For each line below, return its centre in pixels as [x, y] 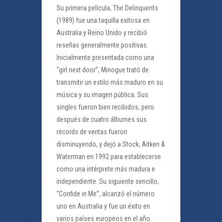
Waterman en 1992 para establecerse [109, 157]
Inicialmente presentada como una [105, 57]
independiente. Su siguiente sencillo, [108, 181]
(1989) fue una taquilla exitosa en [103, 20]
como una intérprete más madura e [106, 169]
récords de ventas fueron [92, 132]
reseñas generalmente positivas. [102, 45]
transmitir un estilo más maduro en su [110, 82]
